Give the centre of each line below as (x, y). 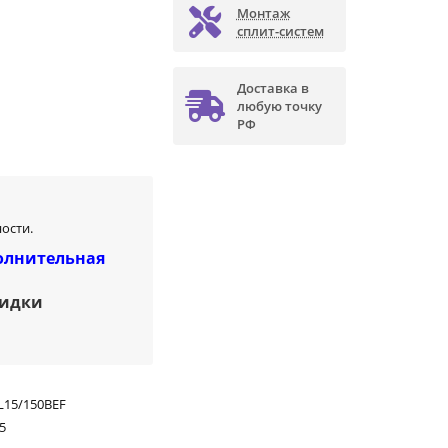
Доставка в (272, 88)
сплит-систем (280, 31)
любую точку (279, 106)
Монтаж (263, 13)
